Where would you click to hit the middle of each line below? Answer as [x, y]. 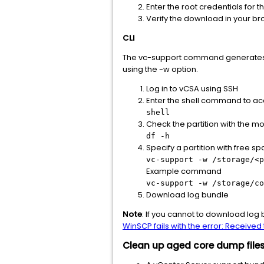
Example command [184, 171]
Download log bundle [187, 195]
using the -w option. [160, 69]
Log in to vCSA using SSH [192, 89]
